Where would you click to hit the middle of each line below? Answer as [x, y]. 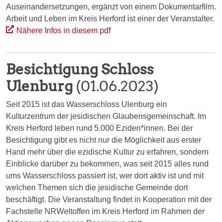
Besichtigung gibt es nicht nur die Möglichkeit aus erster [104, 140]
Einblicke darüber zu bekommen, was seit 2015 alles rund [107, 164]
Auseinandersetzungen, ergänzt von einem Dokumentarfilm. [111, 6]
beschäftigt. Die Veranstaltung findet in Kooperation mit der [109, 199]
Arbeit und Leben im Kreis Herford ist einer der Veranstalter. [110, 18]
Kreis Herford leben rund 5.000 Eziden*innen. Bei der [99, 128]
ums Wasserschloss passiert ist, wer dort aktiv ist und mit [105, 175]
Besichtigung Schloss [80, 69]
